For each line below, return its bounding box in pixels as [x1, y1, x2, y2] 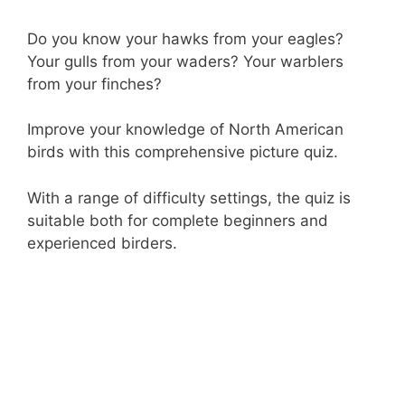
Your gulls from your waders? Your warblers [27, 52, 344, 71]
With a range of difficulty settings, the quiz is [27, 188, 351, 207]
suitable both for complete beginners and [27, 211, 328, 230]
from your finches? [27, 74, 162, 93]
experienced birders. [27, 233, 177, 252]
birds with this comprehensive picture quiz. [27, 143, 338, 162]
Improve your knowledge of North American [27, 120, 344, 139]
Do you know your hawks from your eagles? [27, 29, 344, 48]
